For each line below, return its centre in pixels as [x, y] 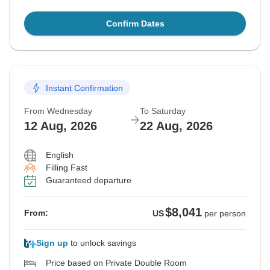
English [60, 155]
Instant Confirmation [84, 88]
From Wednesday [58, 111]
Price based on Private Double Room [116, 263]
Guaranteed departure [89, 181]
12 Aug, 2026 [61, 126]
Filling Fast [67, 168]
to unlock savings [102, 243]
